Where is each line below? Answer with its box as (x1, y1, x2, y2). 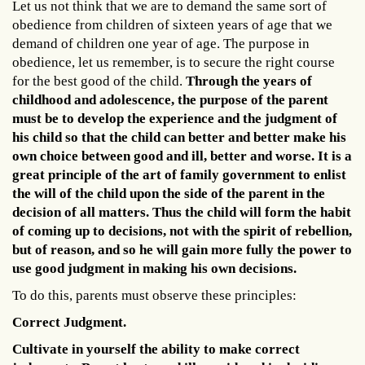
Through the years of (186, 73, 312, 89)
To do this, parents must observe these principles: (12, 287, 297, 303)
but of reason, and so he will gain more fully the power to (12, 241, 352, 257)
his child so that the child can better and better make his (12, 129, 346, 145)
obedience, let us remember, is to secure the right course (12, 54, 335, 70)
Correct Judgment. (12, 314, 130, 330)
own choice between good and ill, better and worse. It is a (12, 147, 352, 164)
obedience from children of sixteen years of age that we (12, 16, 332, 33)
